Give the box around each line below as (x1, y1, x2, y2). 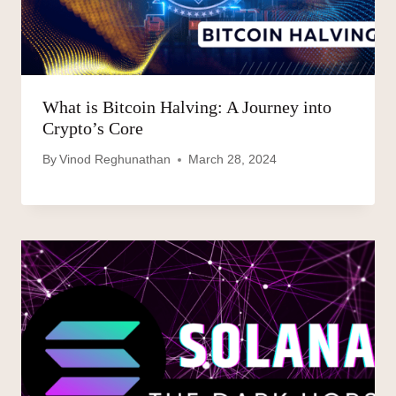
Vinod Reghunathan (59, 153, 171, 167)
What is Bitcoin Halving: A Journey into (42, 96, 331, 117)
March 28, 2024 (188, 153, 278, 167)
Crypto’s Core (42, 118, 143, 138)
